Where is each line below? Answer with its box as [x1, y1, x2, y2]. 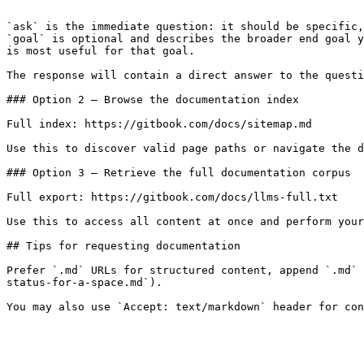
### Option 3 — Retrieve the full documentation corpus [6, 167, 351, 179]
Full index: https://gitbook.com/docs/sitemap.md [6, 118, 312, 130]
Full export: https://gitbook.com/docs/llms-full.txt [6, 191, 338, 203]
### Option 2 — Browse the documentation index [6, 93, 299, 106]
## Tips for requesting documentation [6, 240, 240, 252]
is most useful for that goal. [6, 45, 195, 57]
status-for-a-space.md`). [6, 276, 162, 288]
